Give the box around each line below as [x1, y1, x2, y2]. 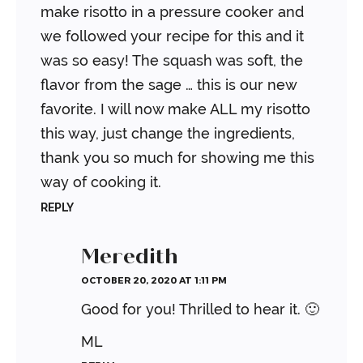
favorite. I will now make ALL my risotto [41, 100, 310, 118]
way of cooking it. [41, 173, 161, 191]
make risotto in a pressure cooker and [41, 3, 304, 21]
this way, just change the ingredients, [41, 125, 295, 143]
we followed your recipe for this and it [41, 28, 304, 45]
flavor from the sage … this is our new [41, 76, 297, 94]
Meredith [81, 243, 177, 270]
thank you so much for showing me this [41, 149, 314, 167]
